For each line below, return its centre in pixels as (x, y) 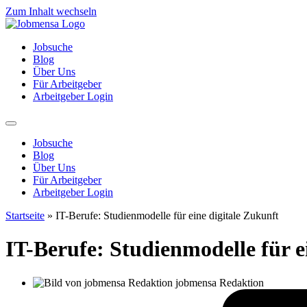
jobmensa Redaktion (220, 282)
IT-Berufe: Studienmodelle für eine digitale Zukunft (167, 216)
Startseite (25, 216)
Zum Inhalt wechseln (51, 11)
